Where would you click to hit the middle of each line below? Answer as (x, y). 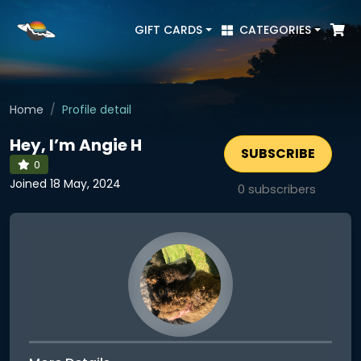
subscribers (280, 189)
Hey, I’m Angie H (76, 145)
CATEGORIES (276, 30)
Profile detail (97, 110)
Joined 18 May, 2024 (65, 184)
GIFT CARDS (169, 30)
